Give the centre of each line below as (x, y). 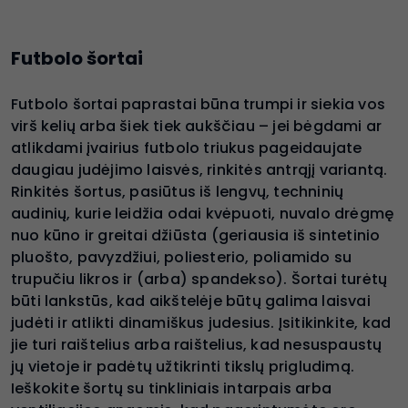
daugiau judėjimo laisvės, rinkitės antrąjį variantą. (199, 169)
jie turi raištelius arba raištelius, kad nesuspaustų (197, 344)
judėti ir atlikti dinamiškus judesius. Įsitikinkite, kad (201, 322)
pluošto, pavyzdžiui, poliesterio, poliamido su (182, 257)
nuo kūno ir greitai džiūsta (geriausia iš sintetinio (196, 235)
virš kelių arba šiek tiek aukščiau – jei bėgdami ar (197, 126)
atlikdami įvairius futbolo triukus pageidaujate (187, 148)
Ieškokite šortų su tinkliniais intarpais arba (172, 388)
